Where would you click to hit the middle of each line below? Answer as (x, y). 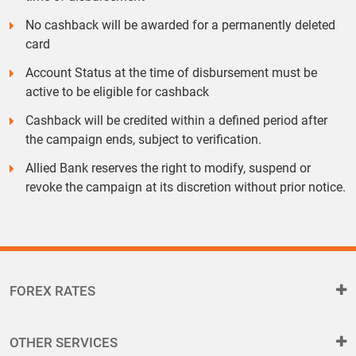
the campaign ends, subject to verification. (143, 139)
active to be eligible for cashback (117, 92)
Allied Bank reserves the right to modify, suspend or (168, 168)
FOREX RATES (52, 291)
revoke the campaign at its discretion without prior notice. (186, 187)
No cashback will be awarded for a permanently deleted (180, 25)
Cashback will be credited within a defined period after (176, 120)
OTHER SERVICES (64, 342)
